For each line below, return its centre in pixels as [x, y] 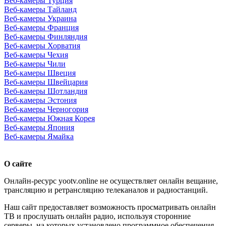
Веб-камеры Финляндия [46, 37]
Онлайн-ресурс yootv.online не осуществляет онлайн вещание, [111, 181]
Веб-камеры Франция [41, 28]
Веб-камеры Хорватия [42, 46]
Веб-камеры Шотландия [46, 91]
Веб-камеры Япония [39, 128]
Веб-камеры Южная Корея [49, 119]
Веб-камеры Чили [35, 64]
